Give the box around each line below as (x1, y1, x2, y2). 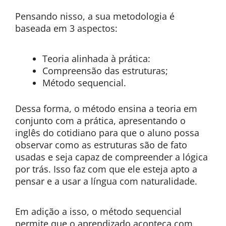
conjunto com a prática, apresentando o (15, 115, 186, 127)
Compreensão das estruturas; (42, 65, 168, 77)
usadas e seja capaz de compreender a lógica (15, 151, 208, 163)
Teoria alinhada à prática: (42, 52, 150, 65)
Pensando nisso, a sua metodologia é (15, 10, 175, 22)
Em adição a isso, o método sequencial (15, 205, 182, 217)
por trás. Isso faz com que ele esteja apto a (15, 163, 197, 175)
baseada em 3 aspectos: (15, 22, 118, 34)
